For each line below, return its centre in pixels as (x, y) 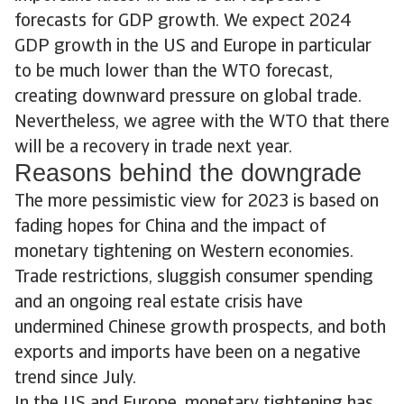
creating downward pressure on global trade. (188, 97)
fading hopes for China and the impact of (170, 227)
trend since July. (75, 379)
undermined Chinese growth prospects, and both (200, 328)
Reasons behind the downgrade (188, 173)
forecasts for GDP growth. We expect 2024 (183, 22)
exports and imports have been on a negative (188, 353)
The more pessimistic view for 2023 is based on (197, 202)
